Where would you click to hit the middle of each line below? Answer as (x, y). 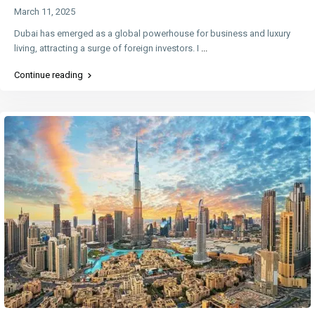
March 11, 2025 (45, 12)
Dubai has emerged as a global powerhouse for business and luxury (153, 34)
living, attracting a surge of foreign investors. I (108, 49)
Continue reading (49, 75)
